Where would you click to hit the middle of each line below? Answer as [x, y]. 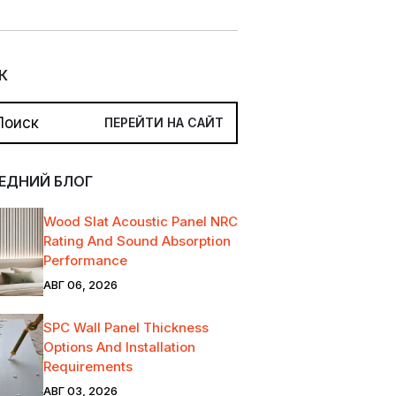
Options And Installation [119, 346]
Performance [85, 260]
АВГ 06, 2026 [80, 284]
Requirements [88, 366]
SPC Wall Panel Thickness [126, 327]
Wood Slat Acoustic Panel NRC [140, 221]
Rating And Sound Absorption [137, 240]
